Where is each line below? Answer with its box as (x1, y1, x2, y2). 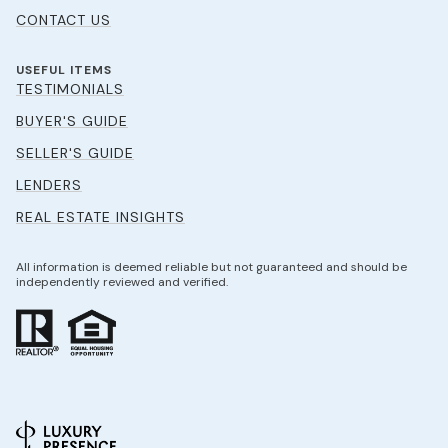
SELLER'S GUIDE (16, 144, 134, 163)
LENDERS (16, 176, 82, 195)
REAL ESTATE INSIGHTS (16, 208, 185, 227)
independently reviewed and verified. (16, 274, 228, 291)
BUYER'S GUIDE (16, 112, 128, 131)
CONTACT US (16, 11, 111, 30)
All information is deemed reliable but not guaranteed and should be (16, 259, 407, 276)
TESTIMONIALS (16, 80, 124, 99)
